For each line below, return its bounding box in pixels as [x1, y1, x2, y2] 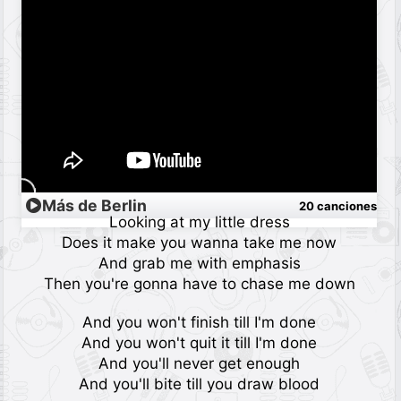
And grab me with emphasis [98, 254, 301, 272]
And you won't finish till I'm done [82, 313, 317, 331]
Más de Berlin [42, 196, 147, 216]
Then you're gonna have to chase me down [43, 275, 355, 293]
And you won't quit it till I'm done [81, 334, 318, 352]
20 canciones [299, 198, 378, 213]
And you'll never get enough [98, 354, 301, 372]
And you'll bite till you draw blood [79, 375, 320, 393]
